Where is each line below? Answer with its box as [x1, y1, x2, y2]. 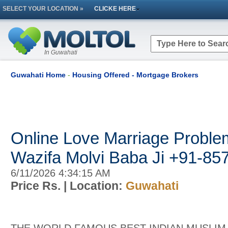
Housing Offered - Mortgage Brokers [72, 71, 198, 79]
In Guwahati [44, 49, 77, 56]
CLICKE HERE [94, 5, 136, 12]
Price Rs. [11, 179, 64, 192]
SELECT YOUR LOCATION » [3, 5, 83, 12]
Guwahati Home [11, 71, 66, 79]
